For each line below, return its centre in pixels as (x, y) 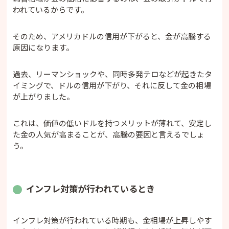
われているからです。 (51, 9)
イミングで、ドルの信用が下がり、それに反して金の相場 (112, 85)
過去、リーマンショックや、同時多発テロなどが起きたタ (113, 74)
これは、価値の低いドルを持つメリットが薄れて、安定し (112, 123)
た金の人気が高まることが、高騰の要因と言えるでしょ (109, 134)
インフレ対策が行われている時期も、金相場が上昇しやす (112, 220)
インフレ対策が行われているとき (91, 188)
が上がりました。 (44, 96)
